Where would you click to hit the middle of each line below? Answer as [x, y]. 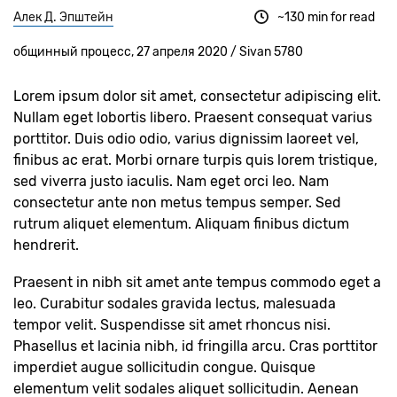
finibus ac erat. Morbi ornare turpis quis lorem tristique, [195, 160]
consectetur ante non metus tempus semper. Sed [177, 202]
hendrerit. [46, 245]
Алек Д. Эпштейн [63, 17]
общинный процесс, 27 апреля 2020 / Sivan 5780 [158, 52]
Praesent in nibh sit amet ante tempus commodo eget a [197, 282]
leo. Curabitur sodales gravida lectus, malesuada [175, 304]
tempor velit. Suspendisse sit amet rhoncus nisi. [172, 325]
